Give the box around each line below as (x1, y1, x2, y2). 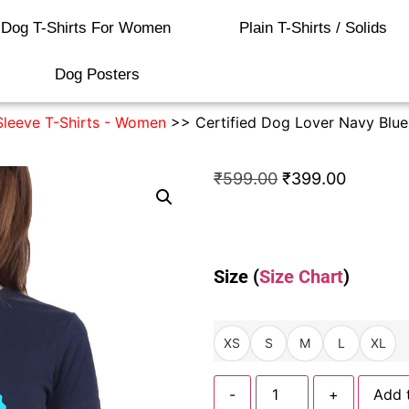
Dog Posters (55, 66, 141, 83)
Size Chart (259, 266, 343, 288)
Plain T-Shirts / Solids (238, 19, 387, 37)
